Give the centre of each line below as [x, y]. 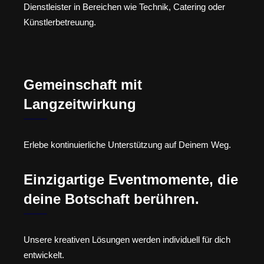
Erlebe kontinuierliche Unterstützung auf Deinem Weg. [127, 145]
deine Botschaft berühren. [111, 199]
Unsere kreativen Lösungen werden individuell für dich [127, 239]
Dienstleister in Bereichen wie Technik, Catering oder [124, 6]
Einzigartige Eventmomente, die [131, 179]
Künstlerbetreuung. [60, 22]
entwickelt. [44, 255]
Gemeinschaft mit [83, 85]
